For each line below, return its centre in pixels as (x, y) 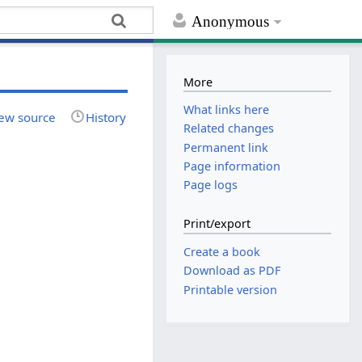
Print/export (217, 224)
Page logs (211, 184)
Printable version (231, 289)
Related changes (229, 128)
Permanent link (226, 147)
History (106, 117)
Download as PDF (233, 271)
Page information (232, 166)
